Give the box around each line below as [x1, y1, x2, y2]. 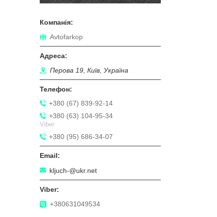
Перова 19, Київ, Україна [50, 66, 128, 75]
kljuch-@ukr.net [49, 166, 97, 174]
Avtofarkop [50, 33, 83, 41]
